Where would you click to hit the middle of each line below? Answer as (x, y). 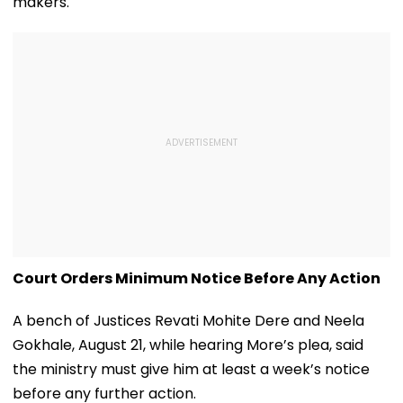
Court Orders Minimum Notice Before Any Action (197, 278)
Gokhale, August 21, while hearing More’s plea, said (188, 345)
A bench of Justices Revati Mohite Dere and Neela (188, 320)
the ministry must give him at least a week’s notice (191, 369)
